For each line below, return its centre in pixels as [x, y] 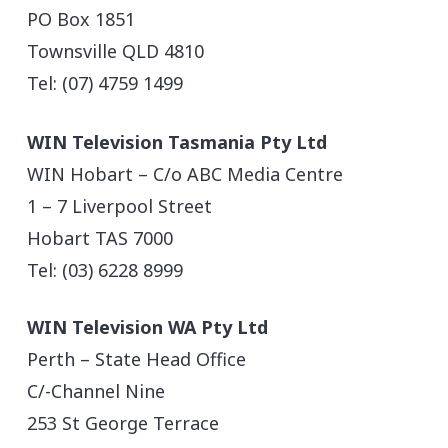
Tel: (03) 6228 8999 [105, 269]
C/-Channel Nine [96, 390]
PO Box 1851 [81, 18]
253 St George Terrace [123, 422]
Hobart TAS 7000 [100, 237]
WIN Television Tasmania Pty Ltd [177, 141]
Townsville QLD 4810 [116, 50]
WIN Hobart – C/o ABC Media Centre [185, 173]
